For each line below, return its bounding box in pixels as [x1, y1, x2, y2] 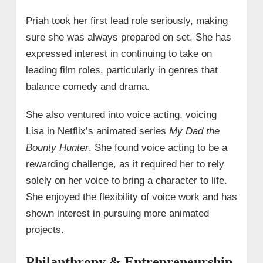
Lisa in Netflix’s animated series [25, 126, 169, 137]
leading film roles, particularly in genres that [25, 65, 218, 76]
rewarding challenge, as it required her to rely [25, 159, 224, 170]
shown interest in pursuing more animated [25, 208, 209, 220]
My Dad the [168, 126, 220, 137]
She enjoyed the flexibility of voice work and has [25, 191, 237, 203]
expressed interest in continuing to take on [25, 48, 212, 60]
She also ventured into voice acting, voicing [25, 109, 217, 121]
